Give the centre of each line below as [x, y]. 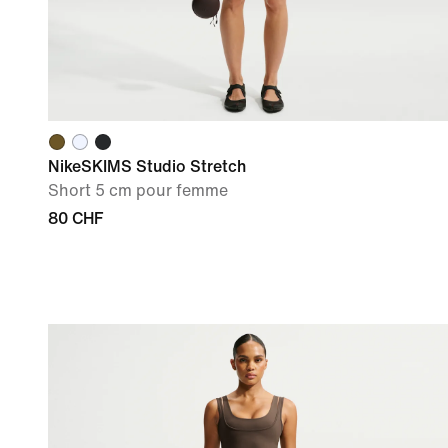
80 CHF [75, 218]
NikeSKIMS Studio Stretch [147, 166]
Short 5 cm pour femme [138, 190]
